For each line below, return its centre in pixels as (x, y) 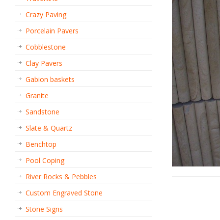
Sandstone (42, 112)
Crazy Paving (46, 14)
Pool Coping (45, 160)
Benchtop (41, 144)
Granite (37, 96)
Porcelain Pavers (52, 31)
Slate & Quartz (49, 128)
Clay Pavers (44, 63)
